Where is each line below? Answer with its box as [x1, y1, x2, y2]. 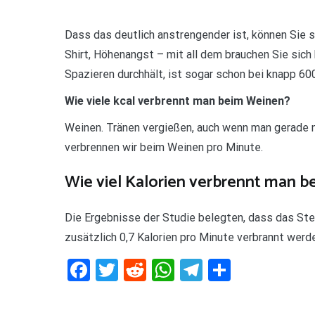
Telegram [202, 257, 293, 284]
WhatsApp [174, 257, 276, 284]
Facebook [90, 257, 184, 284]
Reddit [146, 257, 208, 284]
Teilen [231, 257, 288, 284]
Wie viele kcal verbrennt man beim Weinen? [65, 94, 290, 108]
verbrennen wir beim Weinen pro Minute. [65, 140, 263, 154]
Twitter [118, 257, 188, 284]
